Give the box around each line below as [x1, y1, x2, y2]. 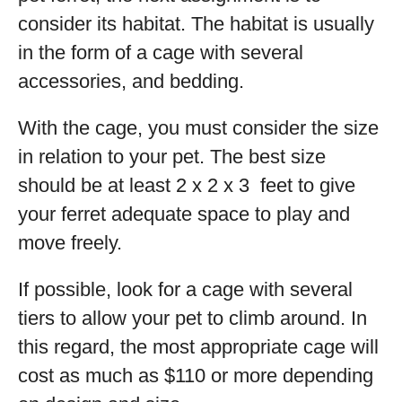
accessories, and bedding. [18, 70, 244, 92]
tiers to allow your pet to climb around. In [18, 307, 367, 329]
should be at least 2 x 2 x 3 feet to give [18, 174, 355, 197]
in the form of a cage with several [18, 41, 303, 64]
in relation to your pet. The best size [18, 145, 326, 168]
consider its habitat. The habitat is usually [18, 13, 374, 35]
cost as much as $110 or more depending [18, 364, 373, 387]
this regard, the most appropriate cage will [18, 336, 379, 358]
